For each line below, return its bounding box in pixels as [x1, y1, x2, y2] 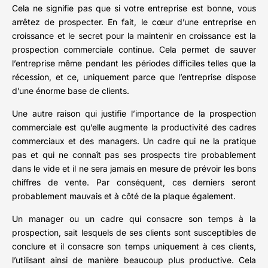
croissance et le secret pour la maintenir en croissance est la [12, 31, 256, 41]
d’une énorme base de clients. [12, 86, 129, 96]
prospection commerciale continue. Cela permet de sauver [12, 44, 256, 55]
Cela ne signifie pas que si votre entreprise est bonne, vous [12, 3, 256, 14]
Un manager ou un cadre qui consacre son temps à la [12, 214, 256, 224]
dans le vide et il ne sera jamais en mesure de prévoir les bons [12, 163, 256, 174]
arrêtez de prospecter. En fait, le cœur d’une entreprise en [12, 17, 256, 28]
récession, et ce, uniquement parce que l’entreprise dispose [12, 72, 256, 83]
